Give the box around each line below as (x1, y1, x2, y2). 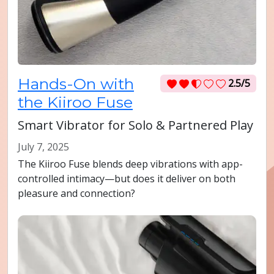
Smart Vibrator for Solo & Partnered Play (18, 117, 253, 134)
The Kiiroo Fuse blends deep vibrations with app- (18, 157, 243, 171)
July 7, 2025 (18, 140, 69, 154)
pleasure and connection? (18, 187, 135, 201)
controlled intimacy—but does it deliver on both (18, 172, 235, 186)
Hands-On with (18, 75, 134, 94)
